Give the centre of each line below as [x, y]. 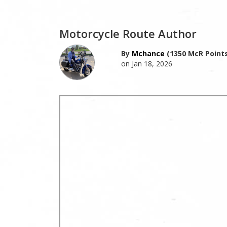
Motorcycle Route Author [128, 33]
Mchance [148, 53]
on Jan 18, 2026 [146, 63]
